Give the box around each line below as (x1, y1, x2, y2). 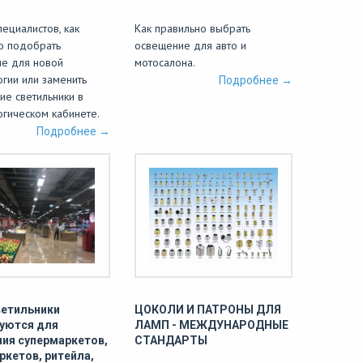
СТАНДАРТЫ (135, 334, 207, 347)
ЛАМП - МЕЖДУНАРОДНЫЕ (135, 318, 288, 331)
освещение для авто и (135, 38, 246, 53)
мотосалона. (135, 55, 195, 70)
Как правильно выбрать (135, 21, 250, 36)
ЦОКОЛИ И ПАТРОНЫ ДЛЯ (135, 303, 281, 316)
